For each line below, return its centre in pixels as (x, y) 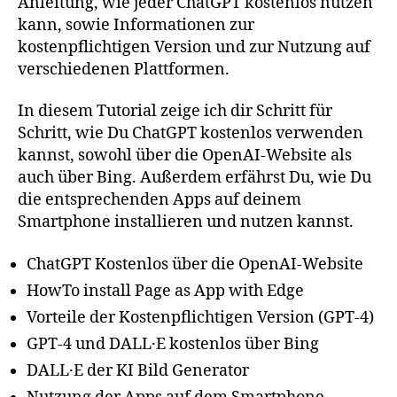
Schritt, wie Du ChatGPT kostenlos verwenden (191, 133)
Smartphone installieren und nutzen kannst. (186, 222)
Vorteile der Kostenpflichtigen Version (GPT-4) (200, 317)
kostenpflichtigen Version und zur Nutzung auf (194, 47)
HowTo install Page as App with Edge (165, 291)
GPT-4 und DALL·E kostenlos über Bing (173, 344)
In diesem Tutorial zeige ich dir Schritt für (175, 111)
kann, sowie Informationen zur (136, 25)
